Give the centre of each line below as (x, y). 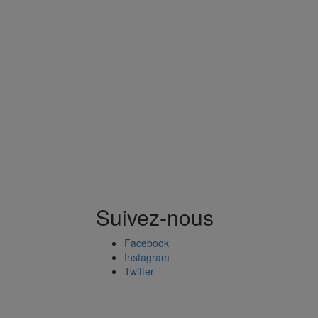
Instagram (147, 257)
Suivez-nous (154, 217)
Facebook (146, 243)
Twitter (139, 271)
